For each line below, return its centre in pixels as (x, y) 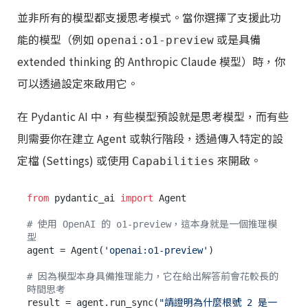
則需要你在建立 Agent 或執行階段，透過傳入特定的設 (150, 139)
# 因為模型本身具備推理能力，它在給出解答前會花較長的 (153, 277)
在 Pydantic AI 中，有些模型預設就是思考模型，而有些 (153, 117)
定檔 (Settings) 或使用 (75, 161)
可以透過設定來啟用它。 (78, 84)
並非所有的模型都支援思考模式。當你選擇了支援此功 (149, 18)
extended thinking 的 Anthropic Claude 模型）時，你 (151, 62)
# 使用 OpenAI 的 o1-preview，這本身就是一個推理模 (152, 224)
